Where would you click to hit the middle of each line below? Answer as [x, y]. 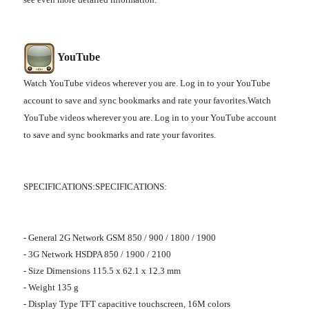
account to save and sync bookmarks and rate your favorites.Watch [147, 101]
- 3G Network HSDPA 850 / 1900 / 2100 [97, 255]
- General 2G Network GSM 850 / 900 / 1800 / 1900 [120, 238]
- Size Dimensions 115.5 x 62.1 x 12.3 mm [102, 271]
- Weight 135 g [51, 288]
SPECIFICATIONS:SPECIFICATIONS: [95, 187]
